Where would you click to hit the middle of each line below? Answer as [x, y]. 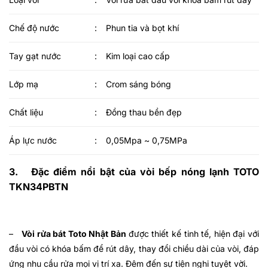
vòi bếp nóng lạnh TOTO [200, 171]
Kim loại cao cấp [138, 56]
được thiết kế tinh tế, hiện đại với [194, 234]
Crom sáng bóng [139, 84]
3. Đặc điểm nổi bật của [74, 171]
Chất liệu [26, 112]
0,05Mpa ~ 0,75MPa [147, 140]
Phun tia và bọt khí [143, 28]
